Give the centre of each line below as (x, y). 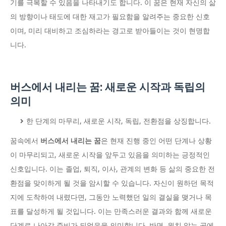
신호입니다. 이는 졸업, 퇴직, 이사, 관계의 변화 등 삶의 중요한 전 (112, 169)
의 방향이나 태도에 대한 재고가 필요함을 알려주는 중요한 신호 (110, 17)
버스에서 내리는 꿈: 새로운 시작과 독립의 (108, 87)
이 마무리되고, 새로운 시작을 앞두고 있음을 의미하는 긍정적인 (110, 155)
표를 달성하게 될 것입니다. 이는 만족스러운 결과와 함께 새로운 (111, 212)
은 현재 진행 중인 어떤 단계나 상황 (156, 141)
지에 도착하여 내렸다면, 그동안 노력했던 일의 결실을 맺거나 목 (111, 197)
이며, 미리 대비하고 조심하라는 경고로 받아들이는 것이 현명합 (110, 31)
